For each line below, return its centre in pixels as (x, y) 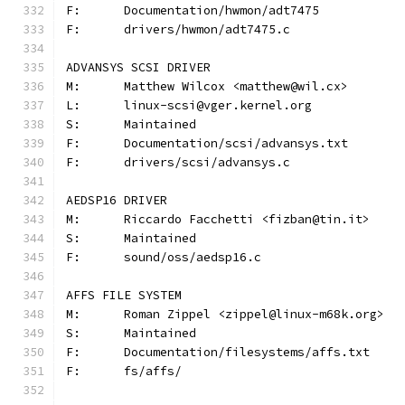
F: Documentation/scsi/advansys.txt (236, 143)
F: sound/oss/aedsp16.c (193, 257)
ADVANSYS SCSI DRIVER (138, 67)
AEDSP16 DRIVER (117, 200)
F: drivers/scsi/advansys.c (207, 162)
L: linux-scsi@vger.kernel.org (218, 105)
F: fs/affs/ (153, 371)
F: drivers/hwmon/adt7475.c (207, 29)
